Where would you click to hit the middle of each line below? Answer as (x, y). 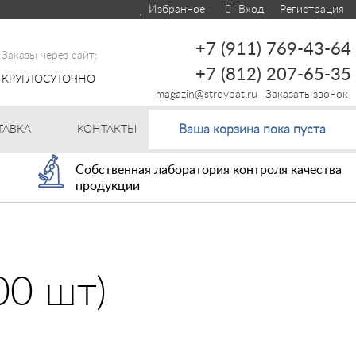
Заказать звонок (306, 95)
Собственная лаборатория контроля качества (208, 170)
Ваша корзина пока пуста (253, 130)
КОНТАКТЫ (106, 130)
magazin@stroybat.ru (206, 95)
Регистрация (311, 10)
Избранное (175, 10)
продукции (107, 186)
